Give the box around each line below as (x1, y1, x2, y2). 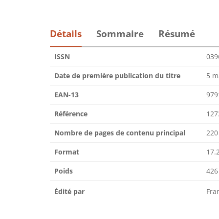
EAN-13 (54, 90, 79, 99)
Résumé (158, 27, 195, 40)
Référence (54, 109, 88, 118)
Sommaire (96, 27, 144, 40)
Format (54, 147, 79, 156)
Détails (50, 27, 82, 40)
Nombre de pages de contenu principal (54, 128, 185, 137)
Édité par (54, 187, 85, 196)
